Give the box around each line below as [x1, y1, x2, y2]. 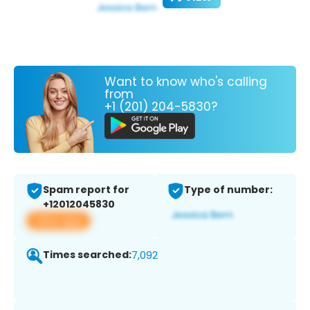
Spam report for [43, 183, 129, 197]
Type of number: [184, 183, 273, 197]
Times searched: [43, 248, 131, 262]
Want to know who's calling [104, 73, 267, 90]
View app [35, 213, 82, 228]
